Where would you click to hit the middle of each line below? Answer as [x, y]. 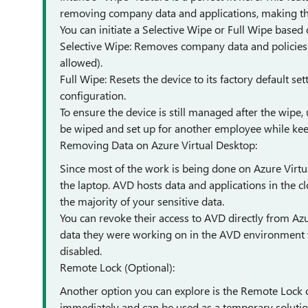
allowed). [81, 62]
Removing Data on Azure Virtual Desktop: [158, 145]
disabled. [81, 251]
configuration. [93, 95]
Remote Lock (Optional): [117, 267]
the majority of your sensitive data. [142, 201]
